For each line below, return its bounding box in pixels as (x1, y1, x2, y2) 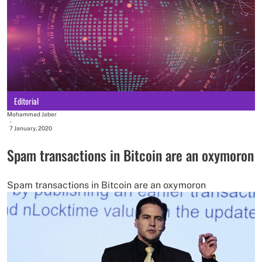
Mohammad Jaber (7, 111, 57, 118)
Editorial (14, 94, 39, 107)
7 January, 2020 (9, 125, 52, 132)
